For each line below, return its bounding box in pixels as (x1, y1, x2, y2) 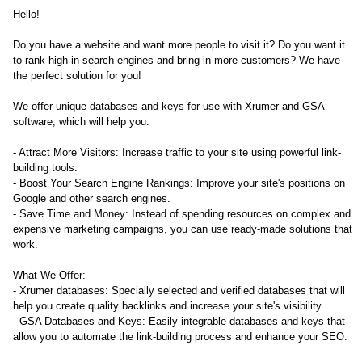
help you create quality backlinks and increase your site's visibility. (13, 300, 324, 312)
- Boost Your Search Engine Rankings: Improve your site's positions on (13, 177, 345, 189)
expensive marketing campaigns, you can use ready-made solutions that (13, 223, 352, 235)
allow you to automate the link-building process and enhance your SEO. (13, 330, 347, 343)
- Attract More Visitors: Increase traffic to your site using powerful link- (13, 146, 341, 158)
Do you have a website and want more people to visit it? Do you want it (13, 39, 345, 51)
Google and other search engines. (13, 192, 170, 204)
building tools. (13, 162, 78, 174)
